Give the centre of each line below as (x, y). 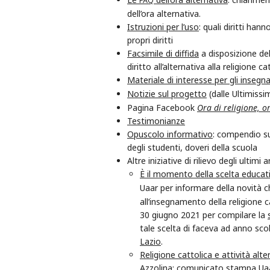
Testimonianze (156, 121)
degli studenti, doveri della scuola (192, 148)
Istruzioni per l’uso (163, 27)
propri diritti (150, 40)
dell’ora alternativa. (164, 14)
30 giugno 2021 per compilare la (204, 215)
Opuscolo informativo (170, 134)
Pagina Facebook (162, 108)
